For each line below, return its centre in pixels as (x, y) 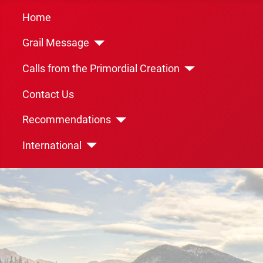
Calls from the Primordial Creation (101, 68)
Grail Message (55, 43)
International (52, 145)
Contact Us (48, 94)
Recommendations (66, 120)
